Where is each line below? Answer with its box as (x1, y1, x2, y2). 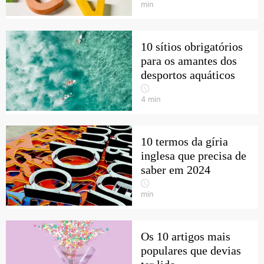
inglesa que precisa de (141, 149, 246, 162)
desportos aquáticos (141, 68, 235, 81)
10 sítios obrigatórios (141, 40, 243, 53)
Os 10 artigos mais (141, 230, 230, 243)
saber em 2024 (141, 163, 210, 176)
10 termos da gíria (141, 135, 228, 148)
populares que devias (141, 244, 241, 257)
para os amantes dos (141, 54, 237, 67)
